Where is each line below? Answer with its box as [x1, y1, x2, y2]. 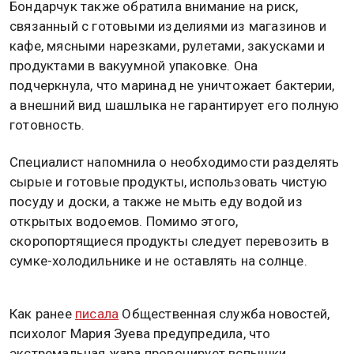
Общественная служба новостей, [119, 305, 330, 322]
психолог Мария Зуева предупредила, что [9, 325, 271, 341]
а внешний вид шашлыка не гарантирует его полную [9, 96, 340, 113]
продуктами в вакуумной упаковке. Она [9, 57, 258, 73]
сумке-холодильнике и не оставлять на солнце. [9, 252, 307, 269]
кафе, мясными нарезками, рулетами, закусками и [9, 37, 326, 54]
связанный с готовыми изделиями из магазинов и [9, 17, 327, 34]
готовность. [9, 116, 85, 133]
